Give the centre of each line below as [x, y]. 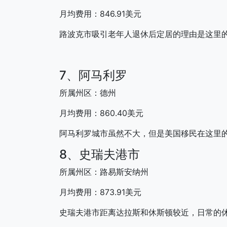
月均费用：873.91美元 [100, 192]
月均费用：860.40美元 [101, 113]
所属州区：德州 [88, 92]
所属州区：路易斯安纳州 [104, 172]
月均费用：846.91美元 [100, 13]
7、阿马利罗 [93, 75]
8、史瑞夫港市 [100, 154]
